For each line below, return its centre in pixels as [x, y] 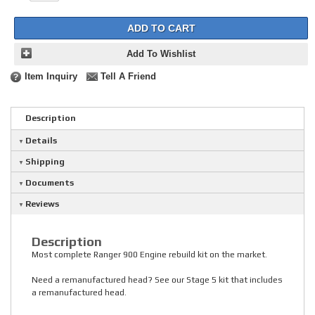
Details [41, 141]
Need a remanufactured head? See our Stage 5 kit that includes [157, 280]
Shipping [45, 162]
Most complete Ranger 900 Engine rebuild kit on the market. [149, 255]
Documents [50, 183]
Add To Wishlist [161, 54]
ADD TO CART [161, 28]
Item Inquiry [51, 77]
